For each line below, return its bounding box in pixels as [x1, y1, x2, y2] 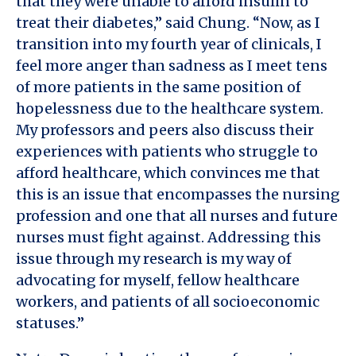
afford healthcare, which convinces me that [16, 163, 320, 182]
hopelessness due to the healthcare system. [16, 99, 323, 118]
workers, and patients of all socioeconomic [16, 292, 319, 311]
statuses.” [16, 313, 84, 332]
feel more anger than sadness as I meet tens [16, 56, 327, 75]
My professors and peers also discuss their [16, 120, 314, 139]
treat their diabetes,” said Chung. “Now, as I [16, 13, 320, 32]
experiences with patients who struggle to [16, 141, 318, 161]
